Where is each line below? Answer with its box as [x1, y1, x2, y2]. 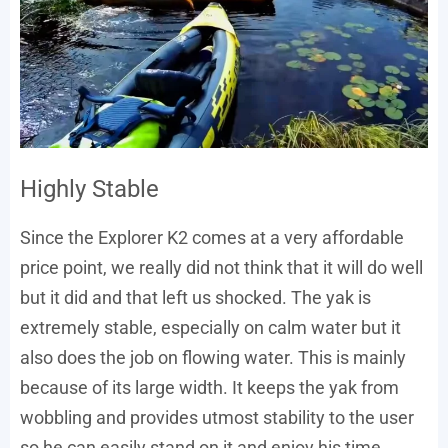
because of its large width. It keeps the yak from [20, 377, 399, 399]
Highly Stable [20, 175, 159, 204]
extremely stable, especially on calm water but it [20, 317, 401, 339]
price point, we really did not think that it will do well [20, 257, 423, 279]
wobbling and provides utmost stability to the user [20, 407, 414, 429]
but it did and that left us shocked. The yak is [20, 287, 371, 309]
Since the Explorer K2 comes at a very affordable [20, 227, 404, 249]
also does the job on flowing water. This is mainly [20, 347, 406, 369]
